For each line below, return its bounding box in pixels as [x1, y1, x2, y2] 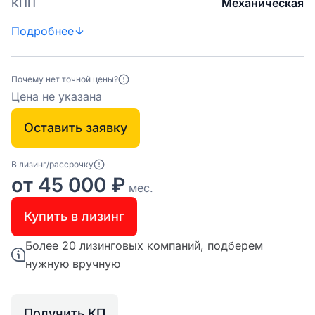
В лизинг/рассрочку [11, 159, 94, 169]
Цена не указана [11, 89, 102, 103]
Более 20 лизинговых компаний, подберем [25, 238, 263, 252]
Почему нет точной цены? [11, 74, 118, 84]
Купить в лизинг [24, 209, 124, 224]
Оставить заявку [24, 120, 127, 135]
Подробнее [11, 24, 74, 38]
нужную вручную [25, 257, 120, 271]
